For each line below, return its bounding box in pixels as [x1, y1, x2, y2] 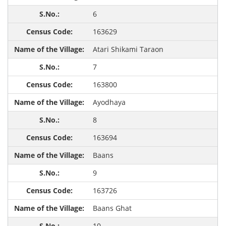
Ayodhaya [92, 97, 126, 107]
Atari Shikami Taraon [92, 44, 163, 54]
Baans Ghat [92, 203, 132, 213]
